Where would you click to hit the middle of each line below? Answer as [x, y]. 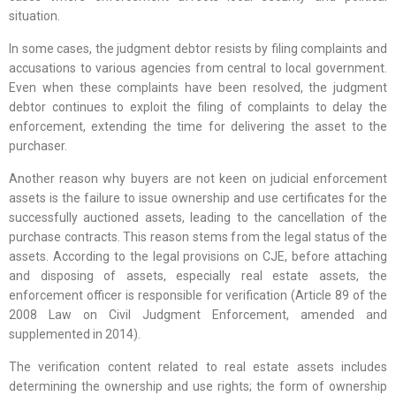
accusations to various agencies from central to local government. [198, 69]
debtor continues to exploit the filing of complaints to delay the [198, 107]
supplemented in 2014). [75, 335]
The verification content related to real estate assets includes [198, 367]
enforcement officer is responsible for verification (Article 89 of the [198, 296]
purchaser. [38, 146]
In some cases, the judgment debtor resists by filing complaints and [198, 49]
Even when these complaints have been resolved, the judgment [198, 88]
